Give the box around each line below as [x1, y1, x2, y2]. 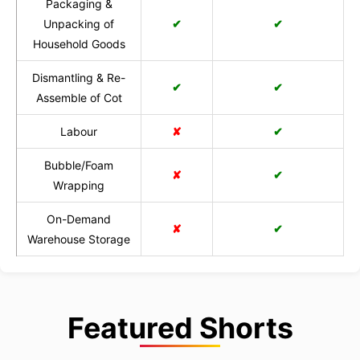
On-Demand [47, 212, 111, 227]
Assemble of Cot [35, 91, 122, 105]
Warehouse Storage [27, 232, 130, 247]
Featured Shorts [67, 310, 293, 346]
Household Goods [32, 37, 125, 51]
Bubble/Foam [44, 158, 113, 173]
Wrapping [53, 178, 104, 193]
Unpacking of [43, 17, 114, 31]
